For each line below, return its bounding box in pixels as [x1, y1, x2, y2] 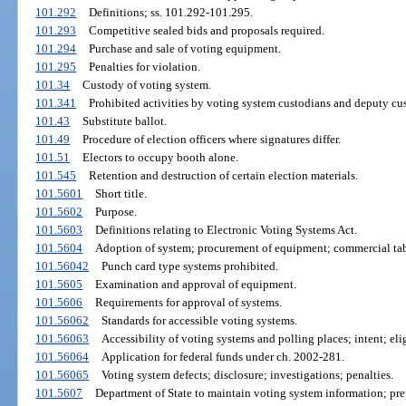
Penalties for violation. [88, 60, 200, 74]
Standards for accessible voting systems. [101, 314, 297, 328]
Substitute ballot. [82, 114, 167, 129]
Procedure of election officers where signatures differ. [82, 132, 341, 147]
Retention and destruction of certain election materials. [88, 169, 358, 183]
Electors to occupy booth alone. [82, 150, 238, 165]
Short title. [94, 187, 147, 201]
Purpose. [94, 205, 137, 219]
